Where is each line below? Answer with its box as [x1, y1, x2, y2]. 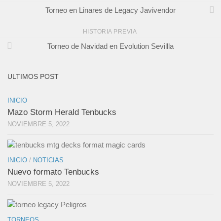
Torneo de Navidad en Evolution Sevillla [47, 41, 174, 50]
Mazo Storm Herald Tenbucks [7, 108, 116, 117]
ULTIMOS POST [7, 73, 59, 81]
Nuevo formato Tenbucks [7, 167, 99, 177]
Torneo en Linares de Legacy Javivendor [45, 5, 176, 14]
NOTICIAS [33, 156, 64, 164]
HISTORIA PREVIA [82, 28, 139, 36]
